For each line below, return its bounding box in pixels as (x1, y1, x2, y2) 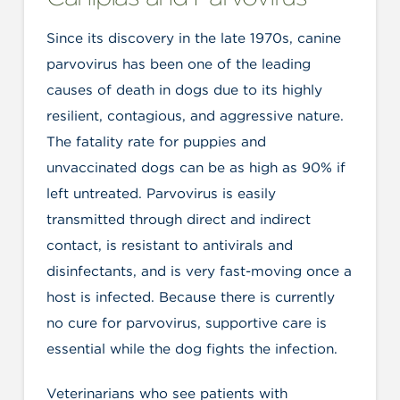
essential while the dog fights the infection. (46, 340, 337, 358)
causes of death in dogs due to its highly (46, 81, 322, 99)
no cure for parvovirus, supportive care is (46, 314, 327, 332)
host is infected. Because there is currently (46, 288, 335, 306)
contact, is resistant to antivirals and (46, 237, 293, 254)
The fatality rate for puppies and (46, 133, 266, 151)
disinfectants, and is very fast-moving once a (46, 262, 352, 280)
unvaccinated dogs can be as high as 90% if (46, 159, 346, 177)
